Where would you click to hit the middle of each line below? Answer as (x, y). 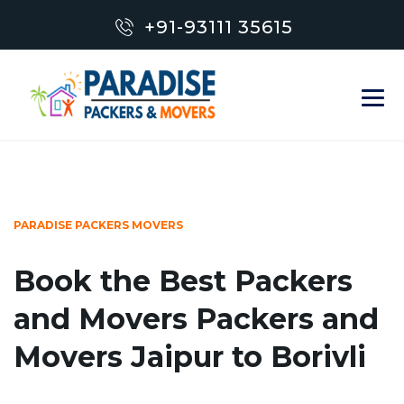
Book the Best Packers (183, 281)
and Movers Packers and (196, 319)
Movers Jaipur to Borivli (190, 357)
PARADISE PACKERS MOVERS (98, 225)
